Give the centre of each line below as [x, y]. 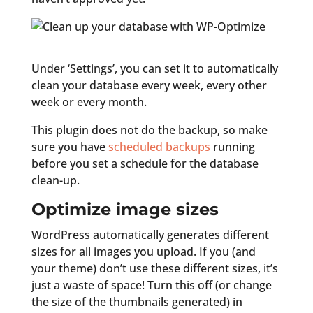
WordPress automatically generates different [150, 234]
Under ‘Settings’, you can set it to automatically [154, 68]
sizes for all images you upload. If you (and [143, 251]
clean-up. [55, 180]
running [232, 146]
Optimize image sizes [125, 209]
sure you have [70, 146]
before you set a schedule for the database [145, 163]
